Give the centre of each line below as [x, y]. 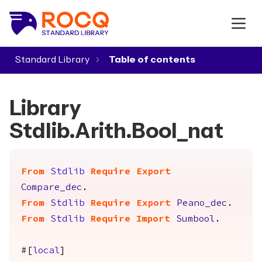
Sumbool [195, 219]
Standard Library [52, 60]
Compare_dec [51, 188]
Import [153, 219]
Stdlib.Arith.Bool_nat [116, 131]
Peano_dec [202, 204]
